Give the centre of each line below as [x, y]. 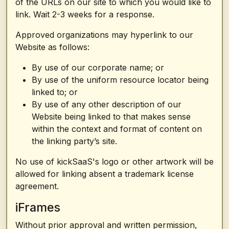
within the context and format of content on [117, 129]
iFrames [38, 207]
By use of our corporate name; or [98, 67]
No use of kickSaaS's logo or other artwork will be [114, 162]
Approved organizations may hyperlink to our [104, 35]
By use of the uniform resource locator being [120, 80]
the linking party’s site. [74, 141]
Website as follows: [52, 47]
